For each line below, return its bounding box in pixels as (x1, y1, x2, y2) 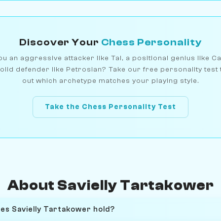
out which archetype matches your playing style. (22, 76, 199, 85)
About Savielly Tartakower (7, 177, 214, 193)
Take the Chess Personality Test (45, 103, 176, 111)
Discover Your (19, 36, 101, 48)
